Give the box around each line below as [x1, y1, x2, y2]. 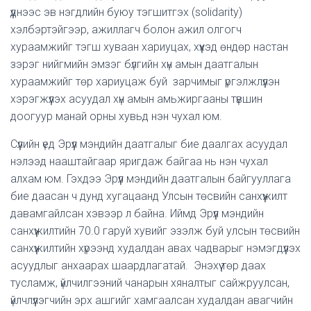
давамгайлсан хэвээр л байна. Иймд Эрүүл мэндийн [10, 207, 264, 220]
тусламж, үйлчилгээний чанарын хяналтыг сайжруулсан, [10, 276, 289, 289]
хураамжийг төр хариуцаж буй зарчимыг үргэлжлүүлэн [10, 75, 280, 88]
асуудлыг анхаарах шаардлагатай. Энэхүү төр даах [10, 259, 266, 272]
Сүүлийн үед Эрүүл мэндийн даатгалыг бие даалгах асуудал [10, 137, 287, 151]
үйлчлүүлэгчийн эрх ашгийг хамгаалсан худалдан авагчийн [10, 294, 296, 307]
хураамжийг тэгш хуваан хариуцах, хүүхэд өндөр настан [10, 40, 288, 53]
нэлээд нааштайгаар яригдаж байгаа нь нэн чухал [10, 155, 268, 168]
